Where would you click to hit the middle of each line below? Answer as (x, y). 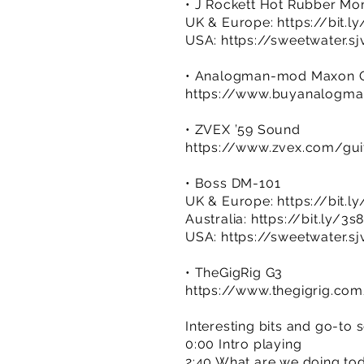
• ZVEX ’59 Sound (243, 130)
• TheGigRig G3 (234, 273)
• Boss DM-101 (233, 183)
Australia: (218, 219)
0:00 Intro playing (244, 344)
